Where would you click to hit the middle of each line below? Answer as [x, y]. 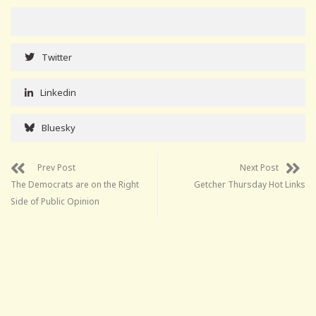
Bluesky [59, 127]
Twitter [57, 57]
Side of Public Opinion [55, 201]
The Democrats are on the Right [75, 184]
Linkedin [58, 92]
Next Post [259, 167]
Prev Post [56, 167]
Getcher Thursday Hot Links [250, 184]
